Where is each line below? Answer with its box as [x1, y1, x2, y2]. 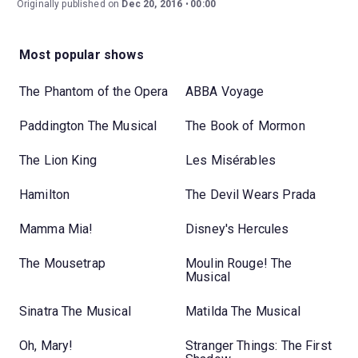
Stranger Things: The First [185, 338, 332, 353]
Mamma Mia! [19, 221, 93, 237]
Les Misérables [185, 153, 276, 168]
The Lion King [19, 153, 97, 168]
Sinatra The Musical [19, 304, 131, 319]
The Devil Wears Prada [185, 187, 316, 202]
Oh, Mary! [19, 338, 74, 353]
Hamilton [19, 187, 70, 202]
